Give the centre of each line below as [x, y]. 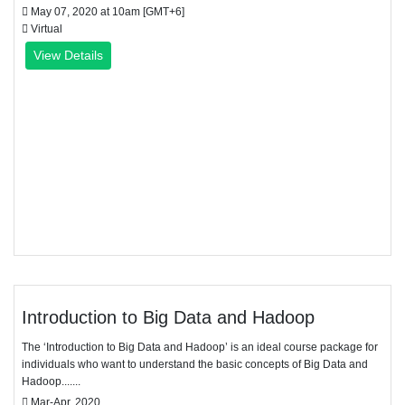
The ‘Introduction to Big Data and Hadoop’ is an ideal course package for [200, 347]
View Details [68, 55]
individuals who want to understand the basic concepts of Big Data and [195, 364]
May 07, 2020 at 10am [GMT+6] [106, 12]
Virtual [45, 29]
